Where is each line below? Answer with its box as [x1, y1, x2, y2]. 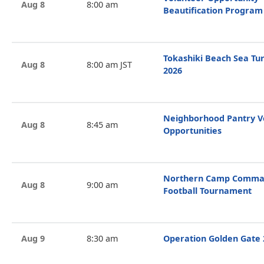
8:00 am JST [86, 58, 132, 70]
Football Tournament [163, 185, 252, 196]
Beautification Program [163, 5, 263, 16]
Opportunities [163, 125, 222, 136]
